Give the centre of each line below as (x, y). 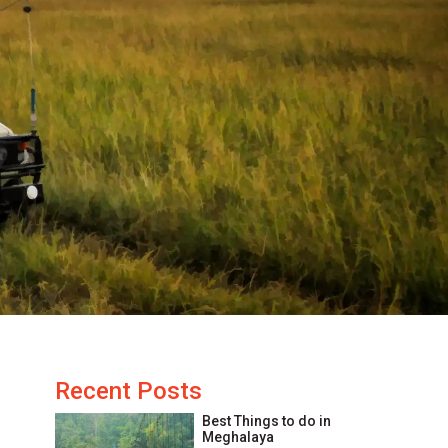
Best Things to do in (267, 421)
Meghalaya (238, 437)
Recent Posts (128, 391)
